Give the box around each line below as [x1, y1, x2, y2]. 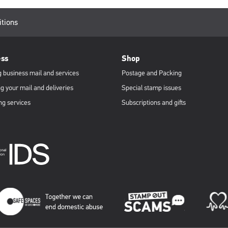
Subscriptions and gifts [122, 98, 186, 107]
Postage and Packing [122, 69, 182, 77]
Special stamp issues [122, 83, 181, 92]
